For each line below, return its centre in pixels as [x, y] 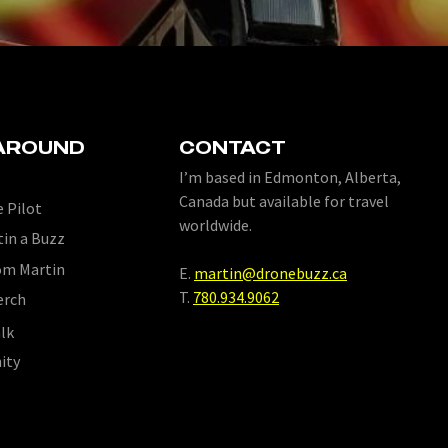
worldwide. [215, 225]
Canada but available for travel [284, 201]
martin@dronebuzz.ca [270, 273]
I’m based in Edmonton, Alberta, [290, 177]
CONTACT [232, 147]
